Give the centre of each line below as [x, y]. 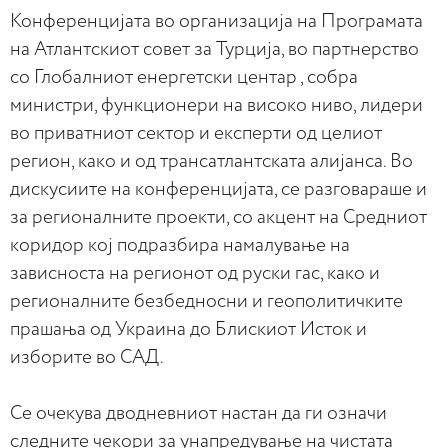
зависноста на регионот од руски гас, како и [195, 273]
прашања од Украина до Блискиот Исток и [188, 329]
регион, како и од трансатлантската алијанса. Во [211, 161]
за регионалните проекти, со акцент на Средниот [218, 217]
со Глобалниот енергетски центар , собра [184, 77]
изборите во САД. [87, 357]
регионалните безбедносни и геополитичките [206, 301]
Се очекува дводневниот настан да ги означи [198, 413]
